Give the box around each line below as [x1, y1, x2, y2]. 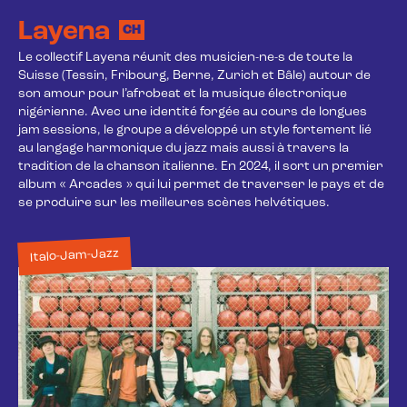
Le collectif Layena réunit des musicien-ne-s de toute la [18, 51, 355, 65]
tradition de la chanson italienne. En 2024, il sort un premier [18, 160, 386, 174]
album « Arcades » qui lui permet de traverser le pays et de [18, 178, 387, 192]
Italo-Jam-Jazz [29, 246, 120, 265]
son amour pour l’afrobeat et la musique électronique [18, 87, 350, 101]
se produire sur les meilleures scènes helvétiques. [18, 196, 330, 210]
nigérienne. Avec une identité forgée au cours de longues [18, 105, 370, 119]
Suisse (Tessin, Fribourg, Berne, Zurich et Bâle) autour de [18, 69, 373, 83]
